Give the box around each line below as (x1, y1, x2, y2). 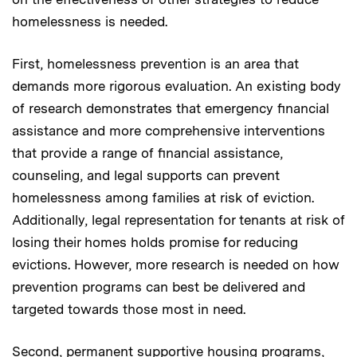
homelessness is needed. (12, 13, 167, 29)
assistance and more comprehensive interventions (12, 122, 325, 139)
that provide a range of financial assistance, (12, 144, 283, 161)
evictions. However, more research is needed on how (12, 256, 339, 273)
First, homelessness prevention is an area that (12, 55, 299, 72)
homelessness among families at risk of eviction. (12, 189, 314, 206)
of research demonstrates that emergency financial (12, 100, 329, 116)
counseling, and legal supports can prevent (12, 167, 280, 183)
